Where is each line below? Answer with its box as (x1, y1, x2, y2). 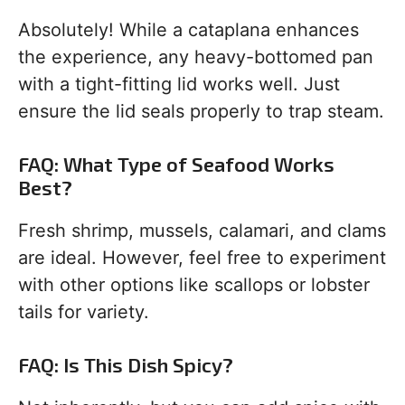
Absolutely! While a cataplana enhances (18, 19, 359, 42)
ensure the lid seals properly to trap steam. (18, 100, 384, 123)
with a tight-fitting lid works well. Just (18, 73, 340, 96)
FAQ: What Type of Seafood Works (18, 152, 334, 176)
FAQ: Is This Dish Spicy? (18, 353, 233, 377)
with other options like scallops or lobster (18, 274, 370, 297)
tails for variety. (18, 301, 149, 324)
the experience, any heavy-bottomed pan (18, 46, 373, 69)
